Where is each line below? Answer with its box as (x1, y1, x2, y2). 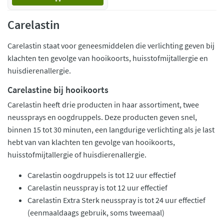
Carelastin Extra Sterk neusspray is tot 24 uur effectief (27, 195, 205, 205)
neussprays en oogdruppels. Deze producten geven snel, (7, 112, 197, 122)
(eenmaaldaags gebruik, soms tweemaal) (27, 207, 164, 218)
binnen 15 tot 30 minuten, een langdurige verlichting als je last (7, 124, 214, 135)
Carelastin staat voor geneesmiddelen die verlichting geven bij (7, 40, 214, 51)
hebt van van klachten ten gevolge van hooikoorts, (7, 137, 175, 147)
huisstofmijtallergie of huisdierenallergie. (7, 149, 148, 160)
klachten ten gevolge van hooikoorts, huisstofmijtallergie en (7, 53, 208, 63)
